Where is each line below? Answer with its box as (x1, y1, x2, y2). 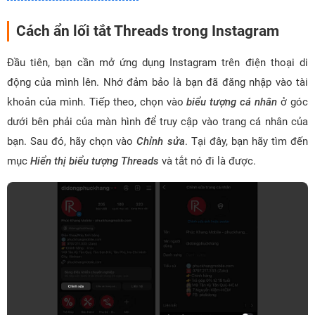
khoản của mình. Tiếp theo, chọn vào (7, 96, 187, 108)
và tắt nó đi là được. (159, 155, 256, 167)
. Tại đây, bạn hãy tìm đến (184, 135, 309, 148)
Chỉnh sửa (136, 135, 185, 148)
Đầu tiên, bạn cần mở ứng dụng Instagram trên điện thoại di (7, 56, 308, 69)
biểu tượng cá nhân (186, 96, 278, 108)
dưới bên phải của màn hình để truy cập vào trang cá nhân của (7, 115, 308, 128)
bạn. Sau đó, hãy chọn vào (7, 135, 137, 148)
